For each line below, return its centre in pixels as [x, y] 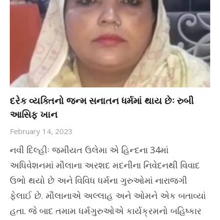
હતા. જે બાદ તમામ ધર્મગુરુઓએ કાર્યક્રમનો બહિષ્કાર [106, 211]
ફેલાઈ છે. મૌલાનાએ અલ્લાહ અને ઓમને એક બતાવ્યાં [108, 196]
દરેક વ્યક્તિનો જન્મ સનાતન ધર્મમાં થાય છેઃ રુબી [102, 101]
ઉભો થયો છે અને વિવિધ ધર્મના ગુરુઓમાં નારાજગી [98, 180]
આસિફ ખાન [34, 115]
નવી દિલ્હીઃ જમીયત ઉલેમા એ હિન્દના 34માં [89, 150]
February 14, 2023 [41, 131]
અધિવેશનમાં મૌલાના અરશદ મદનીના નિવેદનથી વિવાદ [105, 165]
